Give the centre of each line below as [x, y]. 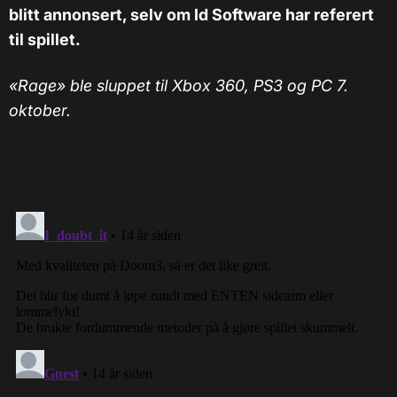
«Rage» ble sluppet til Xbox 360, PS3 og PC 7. [179, 86]
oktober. [42, 111]
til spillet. [45, 40]
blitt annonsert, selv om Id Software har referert [191, 15]
